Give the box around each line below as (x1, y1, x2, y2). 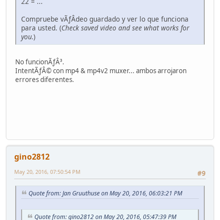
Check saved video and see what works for (61, 23, 189, 32)
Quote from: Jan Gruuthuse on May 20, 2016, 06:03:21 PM (28, 189, 182, 198)
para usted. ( (21, 23, 61, 32)
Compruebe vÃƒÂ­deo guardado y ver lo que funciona (21, 14, 189, 24)
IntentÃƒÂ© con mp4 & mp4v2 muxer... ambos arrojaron (15, 66, 187, 75)
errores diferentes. (15, 75, 74, 84)
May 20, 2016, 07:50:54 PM (14, 168, 81, 176)
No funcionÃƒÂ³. (15, 57, 64, 66)
